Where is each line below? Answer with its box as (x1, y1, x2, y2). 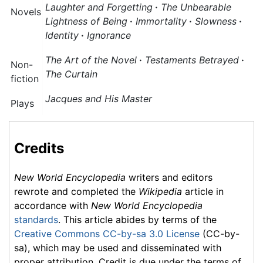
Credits (14, 139, 64, 157)
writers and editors (126, 171, 213, 184)
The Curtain (45, 68, 97, 80)
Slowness (195, 15, 237, 27)
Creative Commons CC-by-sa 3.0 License (14, 228, 200, 240)
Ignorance (87, 29, 131, 41)
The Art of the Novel (45, 53, 137, 66)
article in (182, 186, 224, 198)
